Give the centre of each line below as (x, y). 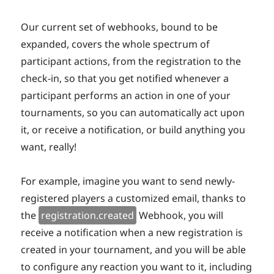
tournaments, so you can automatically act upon (133, 113)
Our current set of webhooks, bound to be (120, 27)
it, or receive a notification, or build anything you (133, 130)
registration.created (88, 216)
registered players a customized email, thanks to (134, 198)
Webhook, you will (180, 216)
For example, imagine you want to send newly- (128, 181)
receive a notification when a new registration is (132, 233)
